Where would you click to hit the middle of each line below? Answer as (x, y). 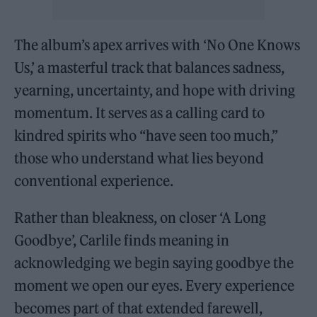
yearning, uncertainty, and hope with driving (155, 91)
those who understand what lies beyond (139, 158)
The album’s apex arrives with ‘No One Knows (157, 45)
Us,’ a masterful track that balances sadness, (150, 68)
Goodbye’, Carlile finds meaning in (122, 241)
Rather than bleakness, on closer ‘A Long (140, 218)
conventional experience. (96, 181)
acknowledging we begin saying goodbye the (154, 263)
